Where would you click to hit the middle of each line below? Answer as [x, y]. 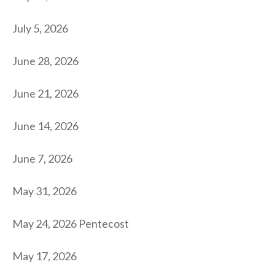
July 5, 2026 [40, 28]
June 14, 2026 [45, 126]
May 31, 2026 [45, 191]
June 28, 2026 [45, 61]
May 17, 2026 [45, 256]
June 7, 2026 [42, 158]
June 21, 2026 [45, 93]
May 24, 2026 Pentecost [71, 223]
